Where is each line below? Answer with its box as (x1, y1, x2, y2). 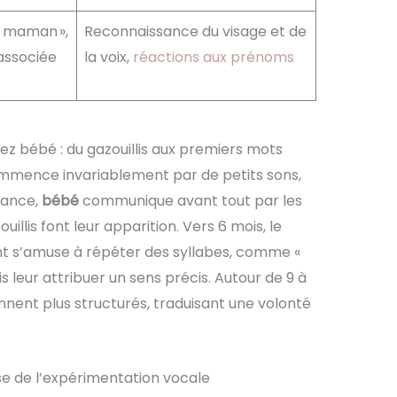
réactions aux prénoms (132, 47, 294, 68)
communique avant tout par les (78, 191, 302, 212)
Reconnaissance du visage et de (83, 21, 307, 43)
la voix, (83, 47, 133, 68)
